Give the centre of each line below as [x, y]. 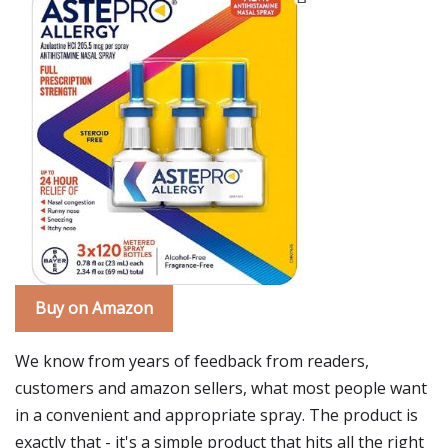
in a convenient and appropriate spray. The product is [216, 415]
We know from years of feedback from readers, [192, 361]
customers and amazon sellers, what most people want [221, 388]
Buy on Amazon [94, 308]
